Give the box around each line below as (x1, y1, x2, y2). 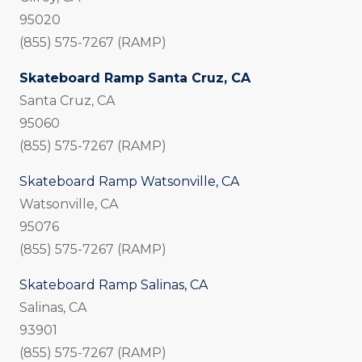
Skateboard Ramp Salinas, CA (19, 277, 208, 293)
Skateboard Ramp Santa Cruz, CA (19, 70, 250, 86)
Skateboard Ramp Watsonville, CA (19, 174, 239, 190)
